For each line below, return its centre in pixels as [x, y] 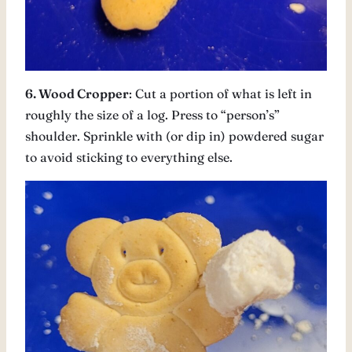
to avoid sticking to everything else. [129, 158]
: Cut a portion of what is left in [220, 94]
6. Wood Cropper [77, 94]
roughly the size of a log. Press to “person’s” [152, 115]
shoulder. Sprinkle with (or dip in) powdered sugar [174, 136]
